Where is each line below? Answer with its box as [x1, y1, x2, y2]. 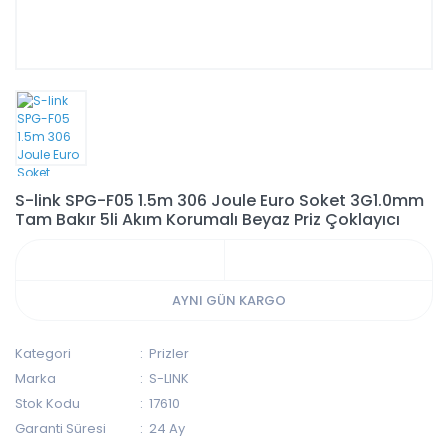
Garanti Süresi [15, 418, 106, 438]
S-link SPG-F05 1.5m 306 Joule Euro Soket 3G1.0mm [15, 188, 424, 212]
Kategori [15, 343, 71, 363]
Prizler [149, 343, 190, 363]
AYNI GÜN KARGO [172, 290, 286, 310]
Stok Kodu [15, 393, 80, 413]
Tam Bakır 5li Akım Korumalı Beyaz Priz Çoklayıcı [15, 207, 400, 231]
